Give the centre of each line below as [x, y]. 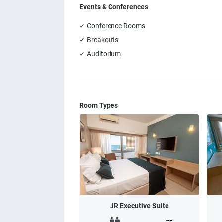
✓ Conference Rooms [112, 26]
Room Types [99, 105]
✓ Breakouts [99, 40]
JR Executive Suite [139, 206]
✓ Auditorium [100, 54]
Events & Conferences [114, 7]
